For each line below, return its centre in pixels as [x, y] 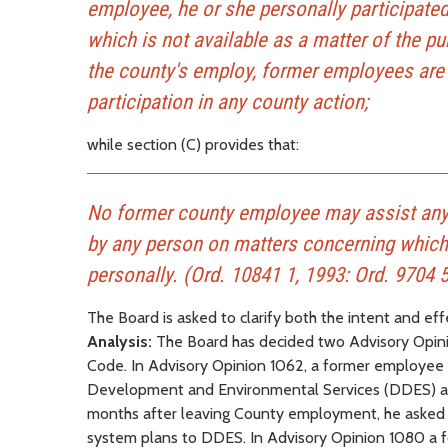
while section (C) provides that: [193, 145]
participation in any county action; [227, 102]
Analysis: [119, 342]
